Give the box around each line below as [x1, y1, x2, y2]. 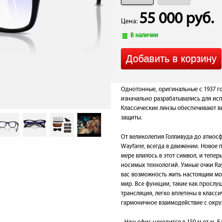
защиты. [121, 115, 142, 121]
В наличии [130, 33, 159, 39]
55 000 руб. [139, 11, 214, 27]
